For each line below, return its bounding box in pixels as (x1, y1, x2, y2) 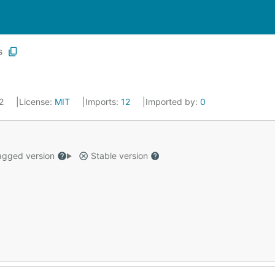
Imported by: (145, 96, 200, 107)
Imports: (85, 96, 121, 107)
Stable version (88, 150, 150, 161)
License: (19, 96, 55, 107)
